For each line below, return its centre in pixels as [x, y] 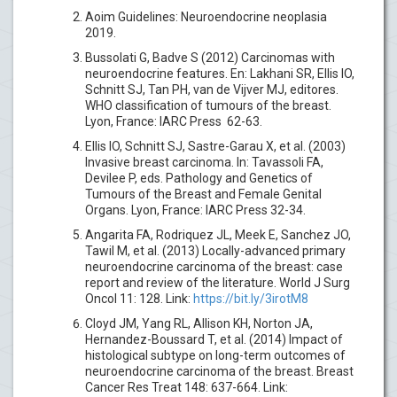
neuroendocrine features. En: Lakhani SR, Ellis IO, [220, 73]
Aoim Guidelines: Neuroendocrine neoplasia [206, 16]
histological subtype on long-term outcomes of [215, 355]
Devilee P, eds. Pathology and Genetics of [199, 178]
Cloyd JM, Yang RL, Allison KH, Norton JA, [199, 323]
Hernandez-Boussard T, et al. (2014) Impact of [214, 339]
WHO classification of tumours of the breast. [208, 105]
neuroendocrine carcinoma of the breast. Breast [219, 371]
